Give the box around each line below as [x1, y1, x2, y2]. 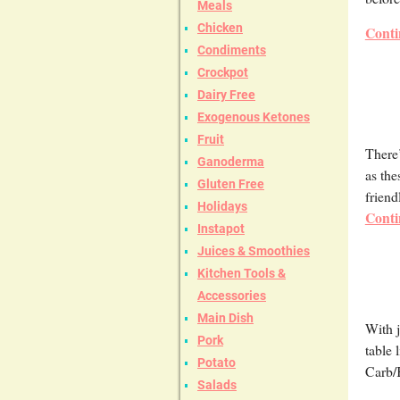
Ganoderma [197, 154, 264, 170]
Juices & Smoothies [197, 244, 310, 259]
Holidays [197, 199, 247, 214]
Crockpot [197, 65, 248, 80]
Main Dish [197, 311, 254, 326]
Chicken [197, 21, 243, 36]
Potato [197, 355, 236, 371]
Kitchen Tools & [197, 266, 286, 281]
